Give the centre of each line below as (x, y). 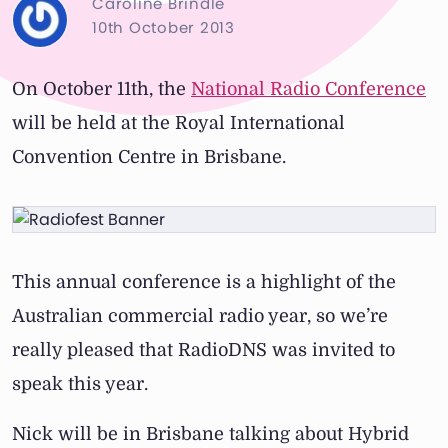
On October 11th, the (101, 89)
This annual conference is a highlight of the (204, 282)
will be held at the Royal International (178, 123)
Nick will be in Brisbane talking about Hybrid (210, 434)
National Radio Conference (308, 89)
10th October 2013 (163, 28)
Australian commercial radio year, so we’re (200, 316)
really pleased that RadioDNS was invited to (203, 350)
